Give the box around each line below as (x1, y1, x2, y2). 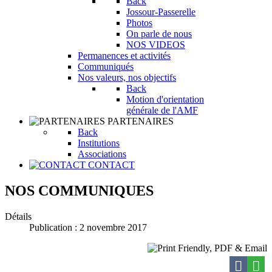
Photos (126, 18, 152, 28)
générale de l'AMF (126, 105, 198, 115)
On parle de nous (126, 29, 192, 39)
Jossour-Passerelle (126, 7, 195, 17)
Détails (5, 211, 32, 222)
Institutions (78, 138, 120, 148)
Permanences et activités (78, 50, 171, 61)
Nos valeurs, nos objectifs (78, 72, 176, 83)
